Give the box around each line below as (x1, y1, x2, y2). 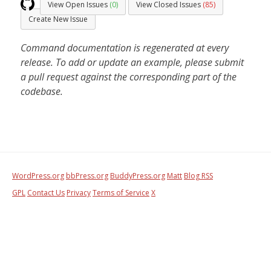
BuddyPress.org (110, 171, 165, 181)
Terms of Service (93, 188, 149, 198)
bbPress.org (66, 171, 108, 181)
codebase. (21, 85, 63, 98)
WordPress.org (12, 171, 64, 181)
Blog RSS (184, 171, 213, 181)
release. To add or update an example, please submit (21, 56, 244, 69)
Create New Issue (28, 14, 88, 24)
